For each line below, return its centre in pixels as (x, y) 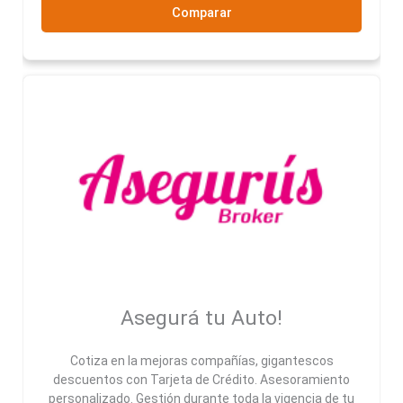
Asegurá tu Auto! (201, 318)
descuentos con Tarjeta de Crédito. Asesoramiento (201, 380)
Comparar (201, 12)
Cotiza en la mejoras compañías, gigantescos (201, 361)
